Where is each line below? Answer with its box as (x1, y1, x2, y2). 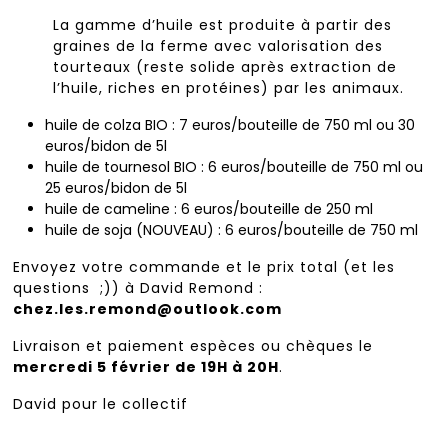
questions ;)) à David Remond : (13, 278, 264, 299)
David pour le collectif (13, 394, 189, 415)
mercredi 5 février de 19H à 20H (13, 357, 280, 378)
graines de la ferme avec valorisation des (53, 36, 384, 57)
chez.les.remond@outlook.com (13, 299, 283, 320)
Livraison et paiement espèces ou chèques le (13, 336, 374, 357)
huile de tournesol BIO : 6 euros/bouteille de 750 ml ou (45, 157, 424, 178)
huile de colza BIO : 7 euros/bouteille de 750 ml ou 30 (45, 115, 416, 136)
